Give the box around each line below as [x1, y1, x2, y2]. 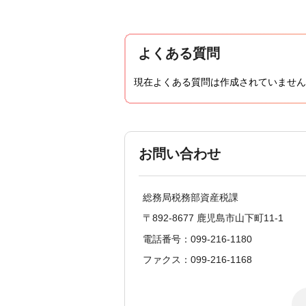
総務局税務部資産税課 [143, 192, 238, 204]
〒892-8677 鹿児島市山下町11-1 [143, 212, 283, 224]
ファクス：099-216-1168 [143, 254, 252, 266]
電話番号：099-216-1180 [143, 233, 252, 245]
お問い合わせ [139, 146, 221, 162]
